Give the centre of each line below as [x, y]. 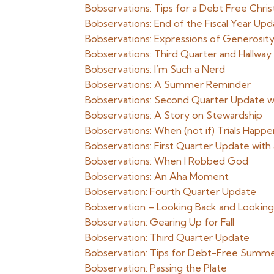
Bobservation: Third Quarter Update [168, 237]
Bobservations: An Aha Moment [157, 176]
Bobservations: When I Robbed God [167, 161]
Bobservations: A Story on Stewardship [174, 115]
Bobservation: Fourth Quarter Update [171, 191]
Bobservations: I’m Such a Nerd [155, 69]
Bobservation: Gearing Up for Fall [160, 222]
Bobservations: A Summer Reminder [168, 84]
